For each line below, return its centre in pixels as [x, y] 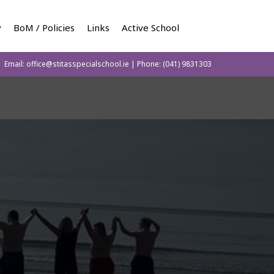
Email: [15, 64]
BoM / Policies [44, 28]
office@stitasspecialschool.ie [78, 64]
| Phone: [146, 64]
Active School [150, 28]
